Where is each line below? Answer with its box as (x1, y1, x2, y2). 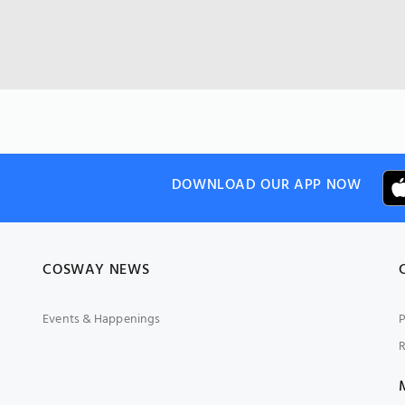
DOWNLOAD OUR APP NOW (171, 174, 362, 197)
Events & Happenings (42, 309, 161, 330)
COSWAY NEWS (42, 259, 150, 282)
